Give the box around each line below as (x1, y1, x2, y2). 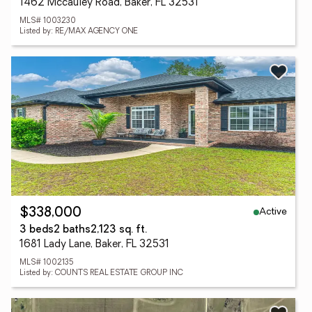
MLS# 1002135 (19, 259, 74, 267)
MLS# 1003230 (19, 17, 76, 25)
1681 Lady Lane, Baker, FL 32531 (19, 240, 169, 250)
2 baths (54, 225, 91, 235)
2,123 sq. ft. (91, 225, 147, 235)
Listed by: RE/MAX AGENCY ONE (19, 28, 138, 36)
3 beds (19, 225, 54, 235)
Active (259, 206, 287, 217)
